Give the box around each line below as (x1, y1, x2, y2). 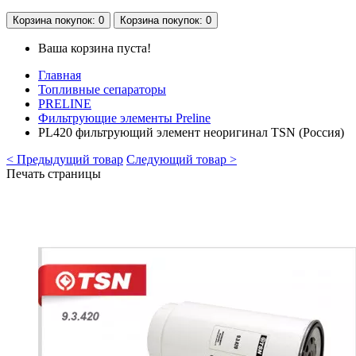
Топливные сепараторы (38, 82, 166, 96)
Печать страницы (6, 166, 101, 180)
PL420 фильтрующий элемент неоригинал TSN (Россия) (38, 125, 344, 139)
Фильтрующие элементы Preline (38, 110, 211, 125)
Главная (38, 68, 81, 82)
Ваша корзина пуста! (38, 41, 151, 55)
